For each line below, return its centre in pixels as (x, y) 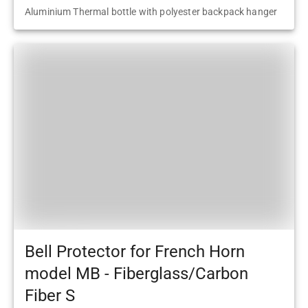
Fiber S (50, 296)
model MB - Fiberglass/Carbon (136, 274)
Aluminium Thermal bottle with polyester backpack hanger (151, 11)
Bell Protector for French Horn (135, 252)
